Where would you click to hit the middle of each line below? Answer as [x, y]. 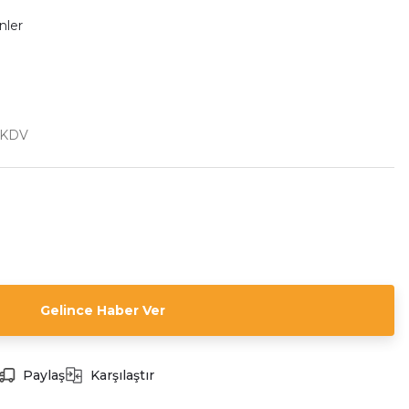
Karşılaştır [122, 375]
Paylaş [44, 375]
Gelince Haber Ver [102, 310]
